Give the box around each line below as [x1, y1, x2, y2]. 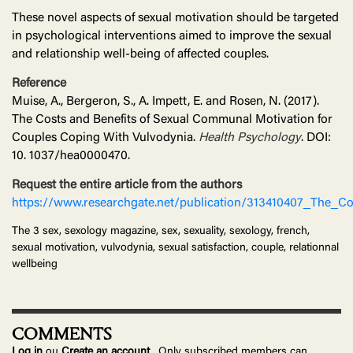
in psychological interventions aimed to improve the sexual [12, 30, 332, 43]
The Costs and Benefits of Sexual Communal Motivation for [12, 113, 333, 127]
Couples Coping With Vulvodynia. [12, 132, 199, 145]
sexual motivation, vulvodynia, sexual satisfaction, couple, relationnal [12, 243, 339, 255]
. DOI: [301, 132, 331, 145]
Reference [12, 77, 66, 91]
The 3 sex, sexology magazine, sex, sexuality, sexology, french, [12, 226, 310, 238]
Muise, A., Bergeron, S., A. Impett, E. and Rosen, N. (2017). [12, 95, 319, 109]
